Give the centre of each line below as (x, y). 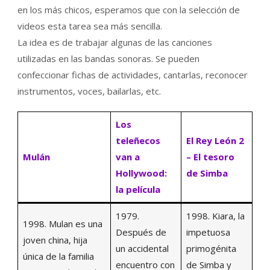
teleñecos (138, 140)
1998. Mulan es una (62, 223)
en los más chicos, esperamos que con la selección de (129, 9)
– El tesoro (210, 156)
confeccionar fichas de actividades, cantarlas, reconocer (133, 74)
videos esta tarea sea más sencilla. (90, 26)
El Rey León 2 (215, 140)
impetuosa (208, 232)
